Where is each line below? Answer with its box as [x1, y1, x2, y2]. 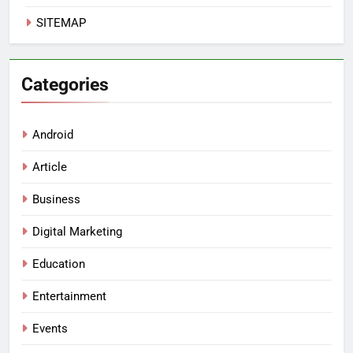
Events [32, 321, 68, 336]
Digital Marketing [32, 224, 122, 239]
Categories [21, 72, 109, 95]
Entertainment [32, 288, 106, 303]
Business [32, 191, 80, 206]
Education [32, 256, 85, 271]
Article [32, 159, 67, 174]
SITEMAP [36, 15, 86, 30]
